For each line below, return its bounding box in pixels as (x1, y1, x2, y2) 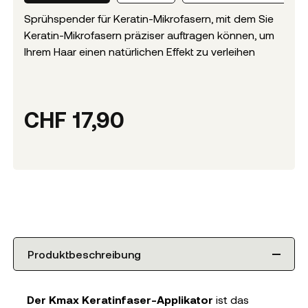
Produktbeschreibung (27, 247, 141, 261)
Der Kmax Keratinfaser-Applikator (26, 293, 213, 307)
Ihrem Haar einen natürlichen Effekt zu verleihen (23, 45, 255, 58)
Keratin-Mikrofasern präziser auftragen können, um (23, 28, 274, 42)
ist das (212, 293, 249, 307)
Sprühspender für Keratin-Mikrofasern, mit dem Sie (23, 12, 274, 25)
